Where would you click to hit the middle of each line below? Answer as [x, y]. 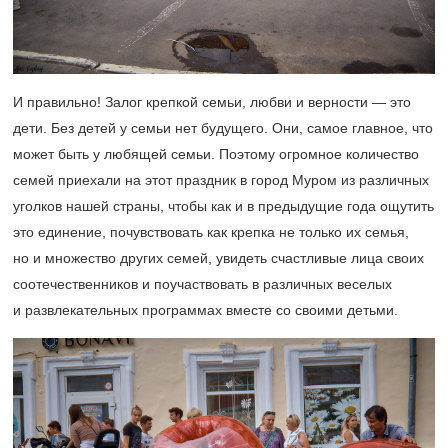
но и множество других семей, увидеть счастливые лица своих [218, 257]
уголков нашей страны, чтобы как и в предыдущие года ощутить [223, 205]
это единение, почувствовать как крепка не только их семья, [211, 231]
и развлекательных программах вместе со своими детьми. [205, 309]
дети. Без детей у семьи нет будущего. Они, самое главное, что [223, 127]
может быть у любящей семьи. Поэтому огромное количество [216, 153]
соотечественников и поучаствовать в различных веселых [202, 283]
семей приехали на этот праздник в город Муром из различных [221, 179]
